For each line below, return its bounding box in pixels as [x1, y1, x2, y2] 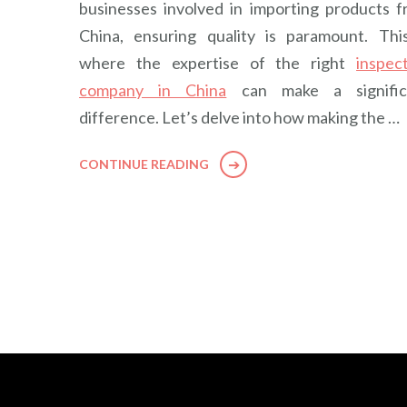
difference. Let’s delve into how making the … [79, 106, 400, 127]
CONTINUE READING [79, 155, 209, 172]
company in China [79, 79, 227, 100]
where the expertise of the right [79, 52, 357, 73]
